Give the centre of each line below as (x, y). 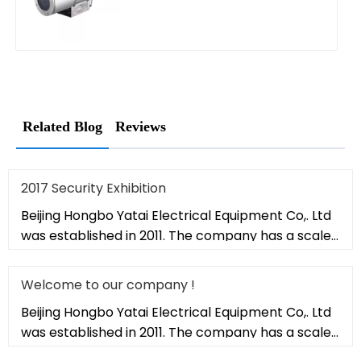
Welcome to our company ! (108, 285)
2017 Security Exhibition (93, 189)
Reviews (141, 127)
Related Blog (62, 127)
